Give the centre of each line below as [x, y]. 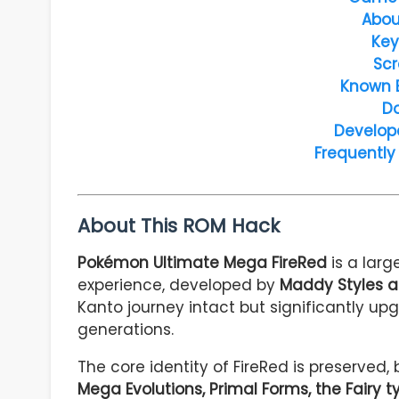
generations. [126, 330]
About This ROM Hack [179, 226]
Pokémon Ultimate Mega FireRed [202, 263]
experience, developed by [179, 285]
